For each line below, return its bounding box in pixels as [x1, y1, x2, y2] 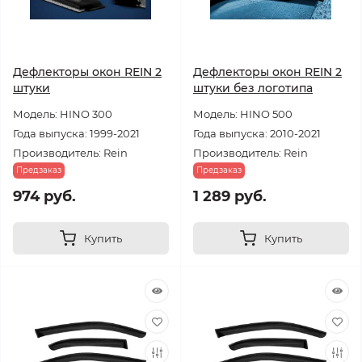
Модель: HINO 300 [13, 107, 112, 120]
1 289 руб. [193, 187, 267, 205]
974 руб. [13, 187, 76, 205]
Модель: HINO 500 [193, 107, 293, 120]
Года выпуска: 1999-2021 [13, 127, 140, 140]
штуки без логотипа [193, 81, 313, 95]
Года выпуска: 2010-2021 [193, 127, 321, 140]
